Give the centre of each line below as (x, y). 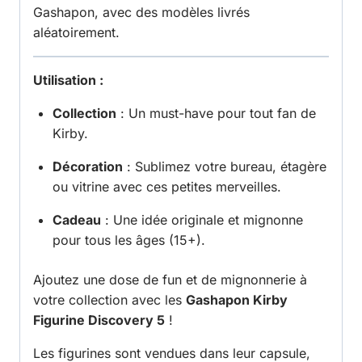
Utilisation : (68, 80)
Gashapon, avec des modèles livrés (141, 13)
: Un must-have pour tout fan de (216, 114)
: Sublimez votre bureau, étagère (225, 167)
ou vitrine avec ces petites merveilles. (167, 187)
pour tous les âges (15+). (129, 240)
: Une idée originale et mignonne (202, 220)
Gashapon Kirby (237, 300)
